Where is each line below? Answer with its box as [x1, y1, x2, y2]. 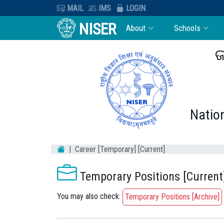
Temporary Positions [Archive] [125, 191, 219, 201]
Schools [174, 23, 201, 33]
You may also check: [57, 191, 122, 201]
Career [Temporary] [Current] [75, 144, 165, 154]
